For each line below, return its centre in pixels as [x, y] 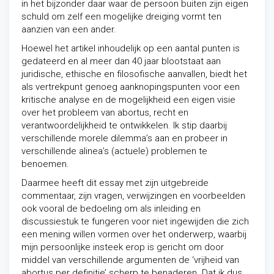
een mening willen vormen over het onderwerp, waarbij [134, 234]
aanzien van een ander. [69, 29]
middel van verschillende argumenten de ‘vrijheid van [130, 260]
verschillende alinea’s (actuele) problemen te [114, 151]
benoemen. [45, 164]
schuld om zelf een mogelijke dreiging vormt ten [121, 17]
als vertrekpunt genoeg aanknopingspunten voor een [131, 87]
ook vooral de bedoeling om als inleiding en [111, 209]
